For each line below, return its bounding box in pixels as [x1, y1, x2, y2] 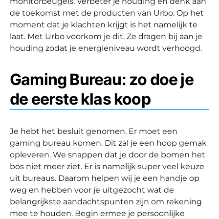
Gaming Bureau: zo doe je [10, 69, 194, 89]
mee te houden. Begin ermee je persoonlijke [10, 208, 185, 218]
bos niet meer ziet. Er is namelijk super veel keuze [10, 161, 204, 171]
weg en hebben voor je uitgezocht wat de [10, 185, 174, 195]
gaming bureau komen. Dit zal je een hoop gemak [10, 138, 207, 148]
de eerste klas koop [10, 89, 151, 109]
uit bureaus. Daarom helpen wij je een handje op [10, 173, 199, 183]
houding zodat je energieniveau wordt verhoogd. [10, 43, 202, 53]
